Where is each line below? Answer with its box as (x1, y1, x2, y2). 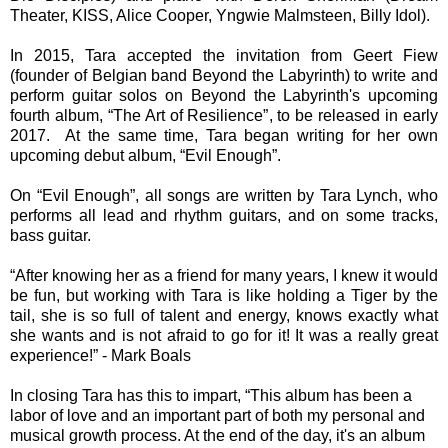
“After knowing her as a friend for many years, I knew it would (10, 266, 438, 284)
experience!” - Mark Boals (10, 346, 191, 364)
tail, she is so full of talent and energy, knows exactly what (10, 306, 438, 324)
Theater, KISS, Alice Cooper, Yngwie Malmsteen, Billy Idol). (10, 6, 430, 24)
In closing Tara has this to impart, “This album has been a (10, 386, 412, 404)
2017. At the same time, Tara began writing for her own (10, 126, 438, 144)
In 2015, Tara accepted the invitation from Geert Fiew (10, 46, 438, 64)
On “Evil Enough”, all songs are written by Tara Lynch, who (10, 186, 438, 204)
